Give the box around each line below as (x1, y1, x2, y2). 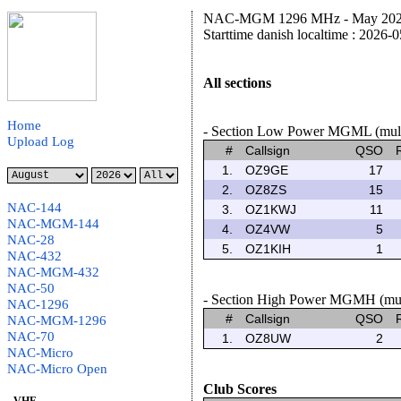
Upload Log (7, 134, 74, 149)
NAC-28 (7, 233, 55, 247)
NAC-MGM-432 (7, 265, 99, 279)
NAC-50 (7, 281, 55, 295)
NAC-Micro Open (7, 362, 107, 376)
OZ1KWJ (245, 202, 296, 217)
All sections (203, 75, 271, 90)
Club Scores (203, 381, 277, 397)
